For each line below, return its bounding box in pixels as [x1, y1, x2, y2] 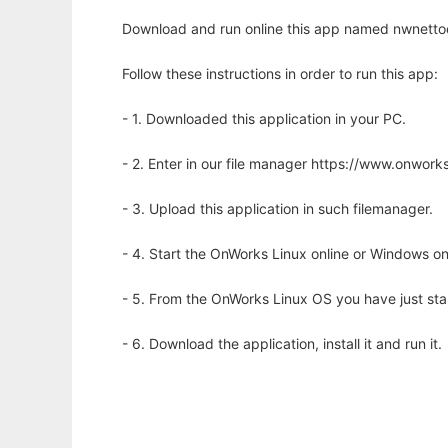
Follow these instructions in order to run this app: [122, 65, 438, 83]
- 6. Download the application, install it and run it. [122, 335, 442, 353]
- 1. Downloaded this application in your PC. [122, 110, 406, 128]
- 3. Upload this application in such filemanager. [122, 200, 433, 218]
